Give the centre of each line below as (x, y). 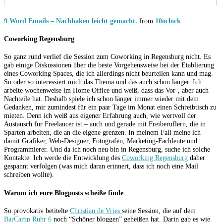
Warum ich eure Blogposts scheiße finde (64, 193)
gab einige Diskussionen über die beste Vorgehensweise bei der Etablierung (109, 65)
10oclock (168, 21)
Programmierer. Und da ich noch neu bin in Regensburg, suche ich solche (107, 149)
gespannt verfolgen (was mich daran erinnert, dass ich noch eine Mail (101, 166)
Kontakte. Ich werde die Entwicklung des (63, 158)
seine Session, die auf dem (159, 210)
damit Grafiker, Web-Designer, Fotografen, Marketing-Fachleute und (101, 141)
